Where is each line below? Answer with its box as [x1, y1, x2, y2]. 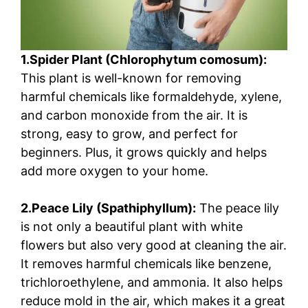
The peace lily [196, 200, 279, 215]
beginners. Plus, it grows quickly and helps [21, 144, 267, 159]
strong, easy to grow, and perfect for [21, 126, 238, 141]
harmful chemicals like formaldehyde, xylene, [21, 89, 282, 104]
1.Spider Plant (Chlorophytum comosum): [21, 52, 267, 67]
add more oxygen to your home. [21, 163, 208, 178]
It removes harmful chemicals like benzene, [21, 256, 272, 271]
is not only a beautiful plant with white [21, 219, 243, 234]
